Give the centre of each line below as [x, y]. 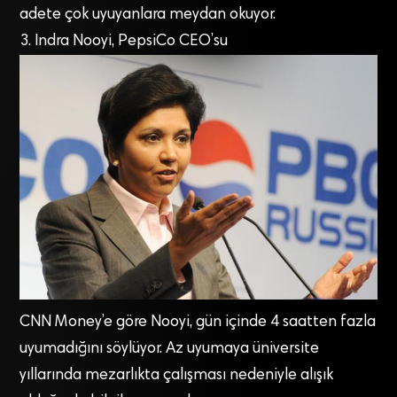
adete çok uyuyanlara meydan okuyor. [148, 16]
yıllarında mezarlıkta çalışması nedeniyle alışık [177, 376]
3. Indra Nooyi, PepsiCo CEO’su [124, 42]
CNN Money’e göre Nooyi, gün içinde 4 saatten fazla [198, 323]
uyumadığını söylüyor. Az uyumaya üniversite [170, 349]
